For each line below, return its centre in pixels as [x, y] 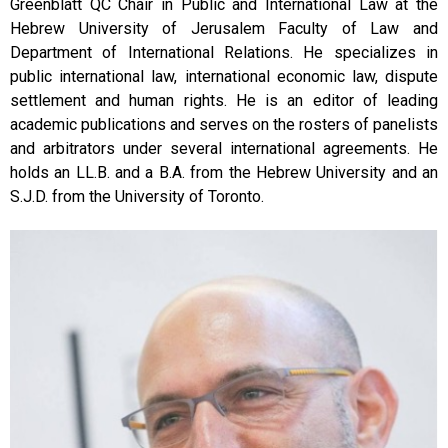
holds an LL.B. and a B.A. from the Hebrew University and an [224, 173]
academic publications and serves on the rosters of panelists [224, 125]
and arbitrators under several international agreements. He [224, 149]
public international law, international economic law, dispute [224, 77]
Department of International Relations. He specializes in [224, 53]
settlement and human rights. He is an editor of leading [224, 101]
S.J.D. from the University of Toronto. [137, 197]
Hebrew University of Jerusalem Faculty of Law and [224, 29]
